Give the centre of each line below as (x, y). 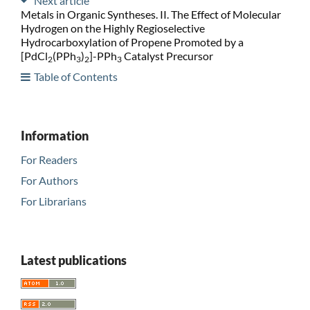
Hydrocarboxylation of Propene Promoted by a (132, 42)
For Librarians (53, 201)
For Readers (49, 159)
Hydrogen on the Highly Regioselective (112, 28)
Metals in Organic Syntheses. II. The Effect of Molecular (151, 14)
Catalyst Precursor (167, 55)
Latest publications (73, 260)
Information (54, 135)
